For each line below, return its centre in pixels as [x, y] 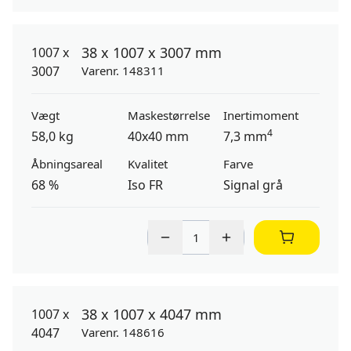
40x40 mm [158, 136]
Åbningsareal [67, 164]
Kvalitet [147, 164]
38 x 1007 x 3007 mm [152, 52]
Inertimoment [261, 115]
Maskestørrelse [168, 115]
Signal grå [253, 185]
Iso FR [145, 185]
